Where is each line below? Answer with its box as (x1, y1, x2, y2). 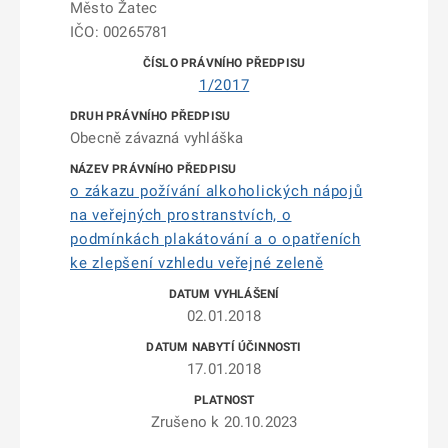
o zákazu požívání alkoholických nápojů (70, 182, 363, 200)
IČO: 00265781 (70, 23, 169, 41)
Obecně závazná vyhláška (70, 129, 244, 147)
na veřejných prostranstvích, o (70, 206, 292, 224)
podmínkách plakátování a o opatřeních (70, 230, 361, 248)
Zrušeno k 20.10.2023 (150, 413, 298, 431)
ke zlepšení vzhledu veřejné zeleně (70, 254, 324, 272)
